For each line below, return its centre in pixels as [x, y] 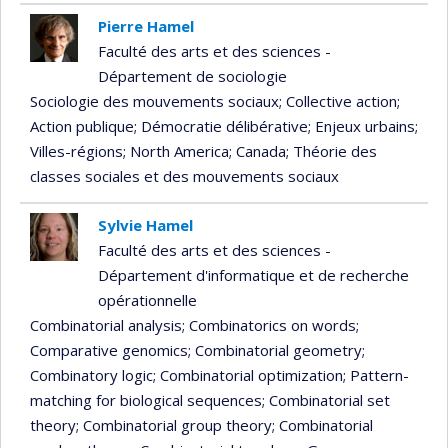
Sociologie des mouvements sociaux [154, 101]
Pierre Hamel [145, 26]
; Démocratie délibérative [221, 126]
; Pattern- [376, 375]
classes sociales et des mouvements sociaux [184, 176]
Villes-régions [76, 151]
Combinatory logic [91, 375]
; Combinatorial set [326, 400]
